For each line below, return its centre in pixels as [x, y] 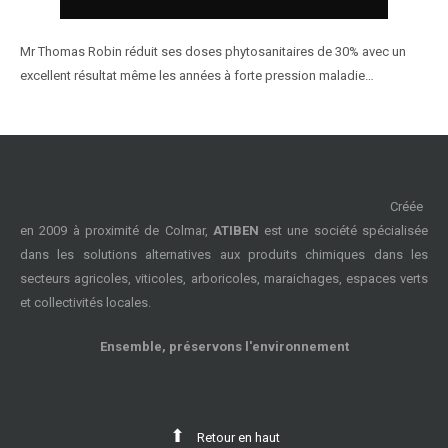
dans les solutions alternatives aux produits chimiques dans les [224, 254]
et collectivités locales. [85, 302]
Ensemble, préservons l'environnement [224, 346]
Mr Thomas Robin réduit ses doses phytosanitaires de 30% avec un [213, 51]
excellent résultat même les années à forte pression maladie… [197, 75]
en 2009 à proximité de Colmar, [116, 230]
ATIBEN [235, 230]
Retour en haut [238, 437]
